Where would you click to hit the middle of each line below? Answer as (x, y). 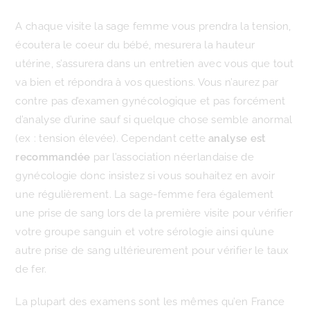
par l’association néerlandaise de (172, 157)
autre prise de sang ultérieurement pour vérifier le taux (152, 250)
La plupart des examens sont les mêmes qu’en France (150, 302)
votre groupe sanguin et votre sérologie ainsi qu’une (145, 232)
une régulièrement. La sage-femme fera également (145, 194)
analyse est (237, 138)
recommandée (53, 157)
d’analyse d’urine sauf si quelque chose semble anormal (154, 120)
